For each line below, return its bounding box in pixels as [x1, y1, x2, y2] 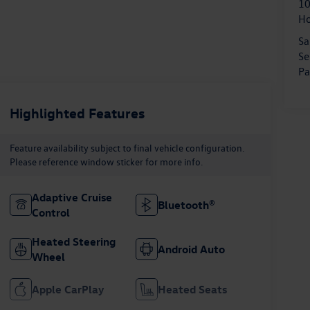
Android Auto [158, 241, 226, 256]
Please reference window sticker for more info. [9, 154, 203, 168]
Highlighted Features [9, 103, 145, 121]
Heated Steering [31, 234, 116, 248]
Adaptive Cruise [31, 190, 112, 204]
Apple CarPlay [31, 282, 104, 296]
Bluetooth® [158, 197, 216, 212]
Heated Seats [158, 282, 228, 296]
